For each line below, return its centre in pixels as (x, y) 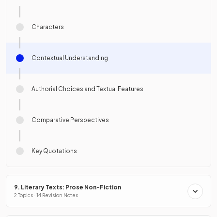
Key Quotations (54, 151)
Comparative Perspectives (70, 120)
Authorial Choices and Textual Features (87, 89)
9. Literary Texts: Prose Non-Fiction (68, 187)
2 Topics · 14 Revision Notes (46, 195)
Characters (48, 27)
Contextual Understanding (70, 58)
